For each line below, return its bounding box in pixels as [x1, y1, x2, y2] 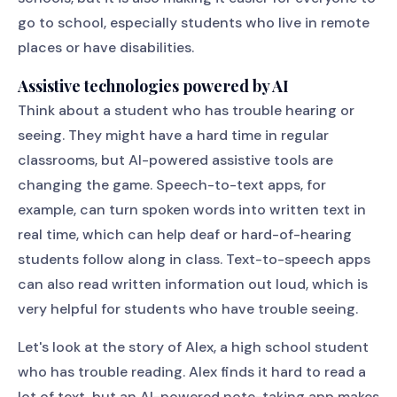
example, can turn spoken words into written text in [18, 200, 366, 219]
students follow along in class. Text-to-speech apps [18, 250, 370, 269]
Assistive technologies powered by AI [18, 75, 289, 97]
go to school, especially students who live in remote [18, 13, 370, 32]
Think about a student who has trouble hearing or [18, 101, 354, 120]
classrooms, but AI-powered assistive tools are [18, 151, 333, 169]
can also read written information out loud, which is [18, 275, 368, 293]
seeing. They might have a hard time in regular [18, 126, 329, 144]
